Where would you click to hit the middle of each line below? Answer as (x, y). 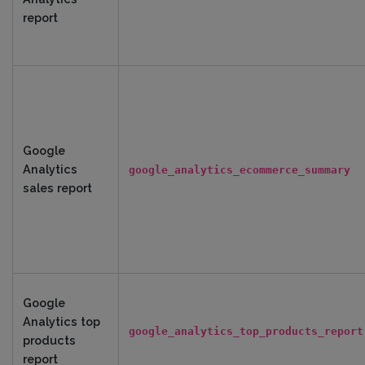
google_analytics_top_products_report (246, 331)
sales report (57, 188)
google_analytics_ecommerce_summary (240, 170)
